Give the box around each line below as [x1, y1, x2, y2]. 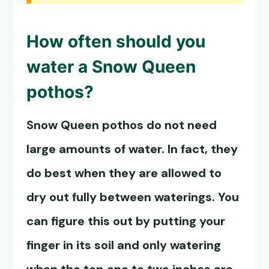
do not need [144, 117, 217, 133]
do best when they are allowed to [26, 165, 222, 181]
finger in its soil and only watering [26, 237, 221, 253]
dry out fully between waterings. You [26, 189, 239, 205]
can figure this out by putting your [26, 213, 225, 229]
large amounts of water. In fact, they [26, 141, 238, 157]
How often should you [26, 31, 205, 52]
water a [26, 56, 92, 77]
